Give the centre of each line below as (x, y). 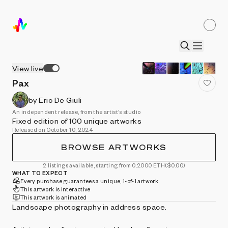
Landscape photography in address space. (90, 207)
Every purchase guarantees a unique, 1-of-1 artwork (89, 181)
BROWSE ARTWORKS (114, 147)
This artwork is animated (54, 197)
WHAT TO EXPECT (40, 173)
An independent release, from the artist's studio (77, 112)
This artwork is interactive (55, 189)
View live (28, 68)
